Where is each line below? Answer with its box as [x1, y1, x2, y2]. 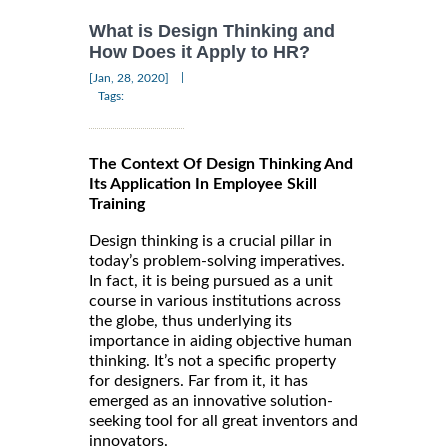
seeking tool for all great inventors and [89, 412, 358, 429]
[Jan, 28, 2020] [89, 71, 169, 84]
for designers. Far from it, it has [89, 372, 308, 389]
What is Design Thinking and [89, 21, 335, 42]
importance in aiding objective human [89, 332, 352, 349]
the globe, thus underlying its [89, 312, 292, 329]
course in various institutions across [89, 292, 341, 309]
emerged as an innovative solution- [89, 392, 333, 409]
